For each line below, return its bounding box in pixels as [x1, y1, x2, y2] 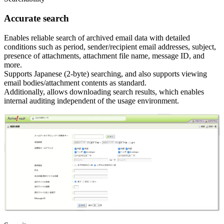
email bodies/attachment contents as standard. [4, 78, 146, 87]
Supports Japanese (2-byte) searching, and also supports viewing [4, 69, 207, 78]
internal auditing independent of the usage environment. [4, 96, 179, 105]
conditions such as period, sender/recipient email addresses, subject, [4, 42, 216, 51]
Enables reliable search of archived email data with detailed [4, 33, 190, 42]
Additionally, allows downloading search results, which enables [4, 87, 204, 96]
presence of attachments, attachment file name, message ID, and [4, 51, 204, 60]
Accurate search [4, 12, 69, 23]
